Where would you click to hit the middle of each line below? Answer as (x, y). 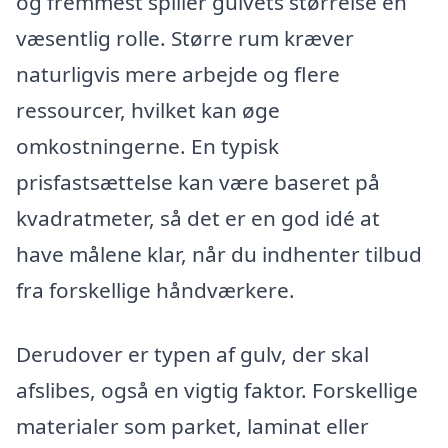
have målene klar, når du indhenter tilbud (219, 254)
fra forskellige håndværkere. (155, 290)
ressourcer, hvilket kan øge (148, 110)
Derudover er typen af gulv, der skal (192, 353)
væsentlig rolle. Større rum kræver (185, 38)
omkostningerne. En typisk (147, 146)
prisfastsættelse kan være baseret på (198, 182)
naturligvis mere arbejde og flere (178, 74)
